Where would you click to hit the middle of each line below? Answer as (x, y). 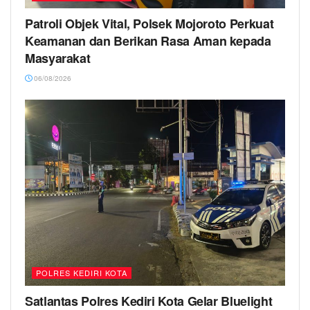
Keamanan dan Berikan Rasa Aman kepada (148, 41)
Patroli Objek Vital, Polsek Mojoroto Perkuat (149, 24)
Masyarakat (58, 58)
